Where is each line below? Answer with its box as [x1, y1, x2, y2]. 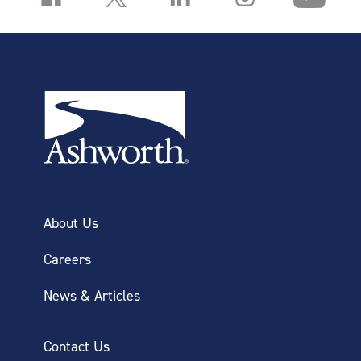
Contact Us [44, 337, 110, 355]
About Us [44, 214, 98, 231]
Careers [44, 250, 91, 268]
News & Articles [44, 286, 140, 304]
